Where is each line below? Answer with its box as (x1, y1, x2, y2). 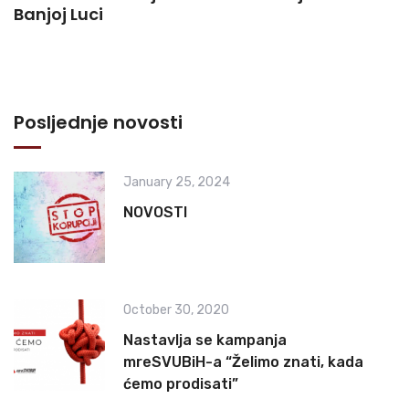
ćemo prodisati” (123, 374, 238, 393)
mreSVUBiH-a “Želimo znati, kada (123, 352, 363, 371)
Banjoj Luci (14, 2, 103, 26)
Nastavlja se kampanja (123, 330, 287, 349)
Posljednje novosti (14, 109, 183, 135)
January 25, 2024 (123, 173, 230, 190)
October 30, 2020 (123, 301, 229, 318)
